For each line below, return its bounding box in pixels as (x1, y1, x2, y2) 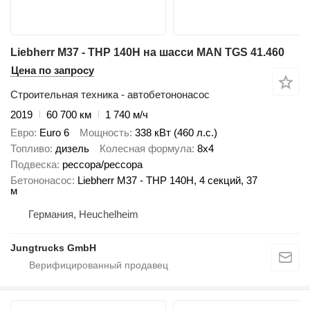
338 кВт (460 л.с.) (135, 127, 217, 139)
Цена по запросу (11, 64, 94, 76)
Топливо (10, 143, 50, 155)
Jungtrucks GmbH (10, 242, 96, 254)
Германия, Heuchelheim (28, 208, 138, 221)
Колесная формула (100, 143, 192, 155)
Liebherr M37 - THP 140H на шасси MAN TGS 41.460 (10, 46, 284, 58)
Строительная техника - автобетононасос (10, 88, 210, 100)
